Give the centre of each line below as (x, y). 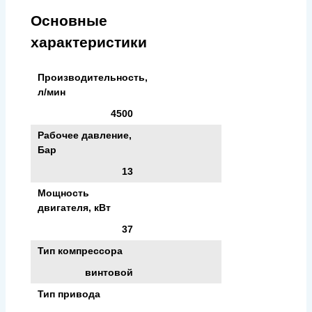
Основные (69, 20)
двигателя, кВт (74, 207)
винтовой (109, 272)
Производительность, (93, 77)
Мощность (63, 193)
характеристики (89, 42)
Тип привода (69, 294)
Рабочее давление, (85, 135)
